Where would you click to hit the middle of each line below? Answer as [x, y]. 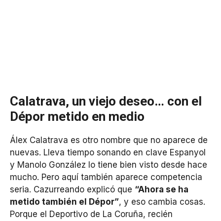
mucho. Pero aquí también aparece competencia [106, 177]
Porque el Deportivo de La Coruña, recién [91, 214]
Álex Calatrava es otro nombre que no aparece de [109, 140]
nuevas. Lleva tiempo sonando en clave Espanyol [108, 153]
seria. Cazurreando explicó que [72, 190]
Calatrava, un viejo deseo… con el [106, 101]
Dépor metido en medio [77, 117]
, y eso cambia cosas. [162, 202]
